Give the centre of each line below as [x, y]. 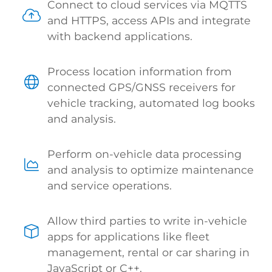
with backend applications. [120, 36]
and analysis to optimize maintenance [151, 169]
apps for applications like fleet [129, 236]
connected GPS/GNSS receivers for [142, 87]
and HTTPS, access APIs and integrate [149, 20]
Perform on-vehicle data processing [145, 154]
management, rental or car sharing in [149, 252]
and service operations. [110, 185]
